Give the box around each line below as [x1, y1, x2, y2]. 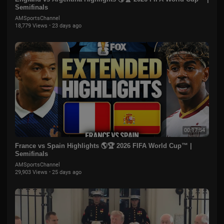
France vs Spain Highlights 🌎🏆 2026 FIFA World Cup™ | [15, 142, 192, 149]
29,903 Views [15, 169, 47, 175]
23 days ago [52, 22, 81, 29]
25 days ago [52, 169, 81, 175]
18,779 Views [15, 22, 47, 29]
